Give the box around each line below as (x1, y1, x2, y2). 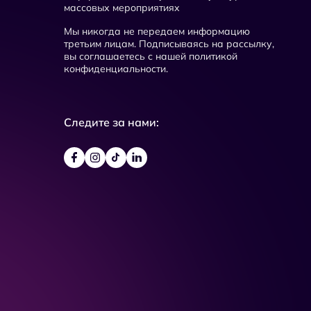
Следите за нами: (64, 115, 159, 129)
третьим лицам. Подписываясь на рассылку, (64, 37, 274, 50)
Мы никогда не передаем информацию (64, 24, 250, 37)
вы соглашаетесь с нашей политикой (64, 49, 237, 62)
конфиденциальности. (64, 62, 168, 75)
